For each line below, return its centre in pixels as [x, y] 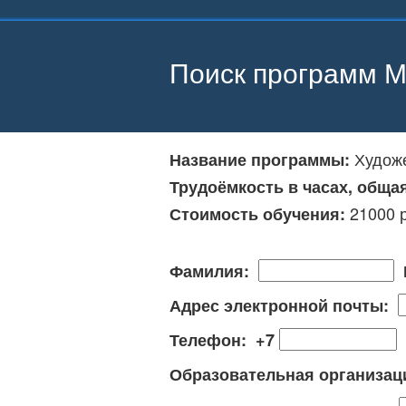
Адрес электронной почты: [284, 305]
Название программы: [262, 159]
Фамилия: [214, 271]
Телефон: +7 [224, 340]
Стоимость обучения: [260, 214]
